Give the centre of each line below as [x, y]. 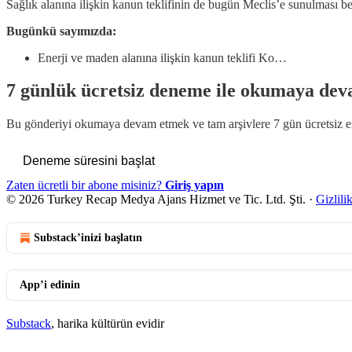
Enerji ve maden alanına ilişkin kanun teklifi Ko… [162, 57]
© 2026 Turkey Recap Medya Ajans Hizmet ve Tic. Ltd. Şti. [156, 200]
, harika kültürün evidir [108, 324]
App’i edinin [50, 285]
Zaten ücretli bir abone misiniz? [86, 185]
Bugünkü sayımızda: [61, 31]
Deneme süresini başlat [89, 161]
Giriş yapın [194, 185]
